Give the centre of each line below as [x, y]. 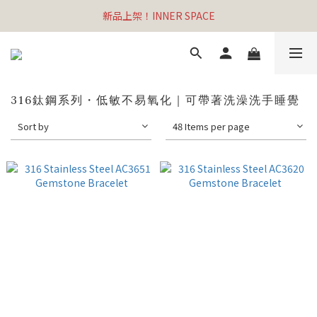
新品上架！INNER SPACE [158, 16]
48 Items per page [212, 126]
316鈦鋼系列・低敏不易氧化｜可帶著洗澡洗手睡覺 [155, 100]
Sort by [33, 126]
